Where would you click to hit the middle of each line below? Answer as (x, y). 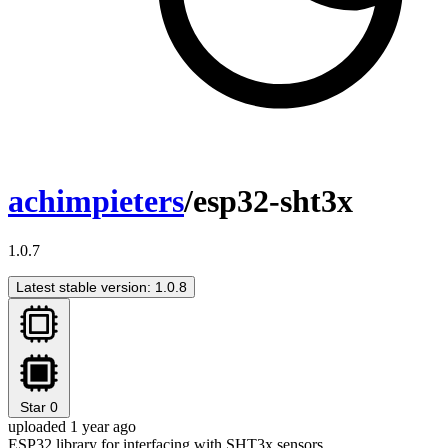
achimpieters (96, 201)
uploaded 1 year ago (72, 426)
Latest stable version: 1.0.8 (101, 286)
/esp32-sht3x (268, 201)
